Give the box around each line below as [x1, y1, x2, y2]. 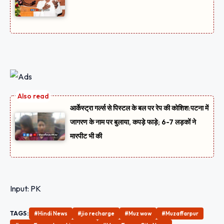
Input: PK [10, 183, 41, 194]
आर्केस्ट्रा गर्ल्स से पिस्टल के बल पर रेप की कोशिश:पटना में [70, 103, 208, 112]
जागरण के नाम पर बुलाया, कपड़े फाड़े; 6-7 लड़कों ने [70, 117, 196, 126]
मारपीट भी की [70, 131, 102, 140]
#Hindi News [34, 210, 68, 217]
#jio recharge [77, 210, 115, 217]
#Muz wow [124, 210, 152, 217]
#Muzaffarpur [161, 210, 199, 217]
